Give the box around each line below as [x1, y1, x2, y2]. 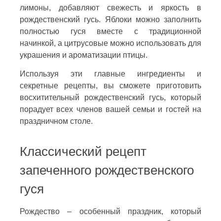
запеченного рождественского [20, 163, 194, 177]
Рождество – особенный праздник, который [20, 207, 201, 216]
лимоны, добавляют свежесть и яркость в [20, 3, 201, 12]
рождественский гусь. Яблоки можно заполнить [20, 15, 201, 24]
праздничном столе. [20, 116, 93, 125]
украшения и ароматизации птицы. [20, 50, 147, 59]
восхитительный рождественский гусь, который [20, 93, 201, 102]
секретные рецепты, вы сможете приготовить [20, 81, 201, 90]
